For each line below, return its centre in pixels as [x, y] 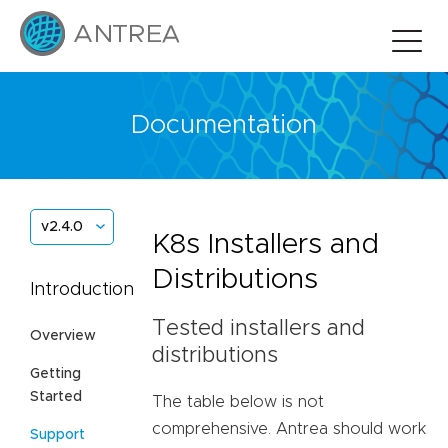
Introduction [82, 289]
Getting [55, 373]
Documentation [224, 125]
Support [57, 434]
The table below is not [238, 401]
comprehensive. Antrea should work [289, 428]
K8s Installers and [265, 244]
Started [56, 396]
